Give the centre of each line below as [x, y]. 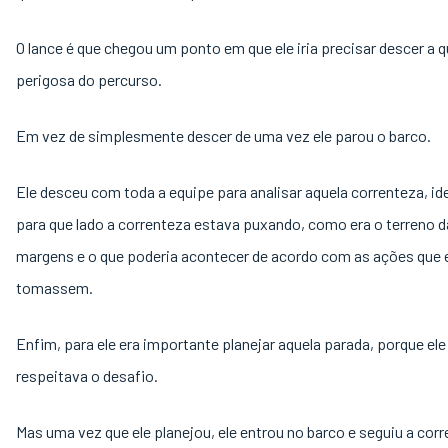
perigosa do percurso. [90, 79]
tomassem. [56, 287]
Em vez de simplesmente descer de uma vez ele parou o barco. [225, 135]
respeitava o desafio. [88, 375]
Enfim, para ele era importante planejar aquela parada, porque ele [231, 343]
